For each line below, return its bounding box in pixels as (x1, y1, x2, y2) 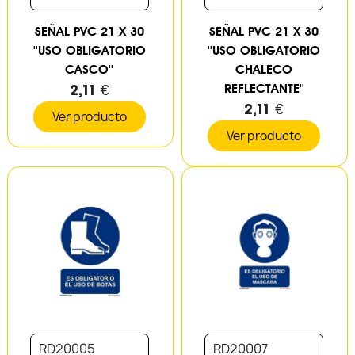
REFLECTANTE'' (223, 80, 304, 96)
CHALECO (235, 61, 293, 77)
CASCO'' (65, 61, 114, 77)
